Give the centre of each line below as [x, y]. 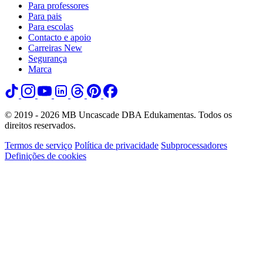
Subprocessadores [194, 145]
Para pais [45, 16]
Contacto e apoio [60, 37]
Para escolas [51, 26]
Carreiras [45, 48]
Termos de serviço [38, 145]
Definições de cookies [45, 156]
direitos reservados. [40, 125]
